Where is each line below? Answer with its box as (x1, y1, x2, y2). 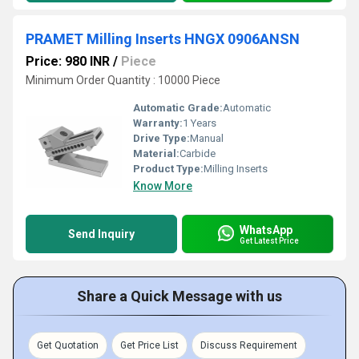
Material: (133, 147, 179, 159)
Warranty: (133, 117, 183, 129)
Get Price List (120, 340, 179, 351)
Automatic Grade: (133, 102, 223, 114)
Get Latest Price (240, 236, 299, 245)
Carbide (179, 147, 216, 159)
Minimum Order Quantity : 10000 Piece (26, 74, 220, 87)
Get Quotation (37, 340, 99, 351)
